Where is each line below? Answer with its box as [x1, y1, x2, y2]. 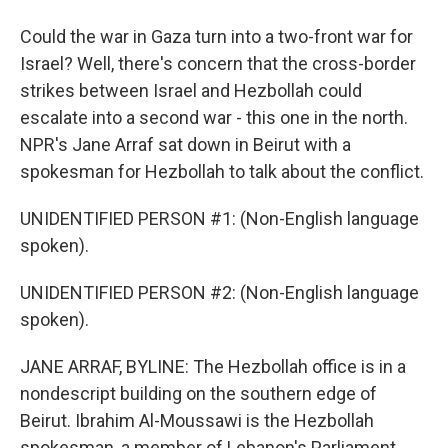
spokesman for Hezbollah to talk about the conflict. [20, 161, 424, 182]
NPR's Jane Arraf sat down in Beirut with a [20, 134, 351, 155]
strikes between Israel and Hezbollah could [20, 80, 362, 101]
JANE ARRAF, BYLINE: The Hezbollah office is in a [20, 356, 406, 377]
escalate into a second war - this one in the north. [20, 107, 408, 128]
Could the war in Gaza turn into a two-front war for [20, 26, 413, 47]
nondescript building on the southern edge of [20, 383, 377, 404]
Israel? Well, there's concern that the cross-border [20, 53, 416, 74]
